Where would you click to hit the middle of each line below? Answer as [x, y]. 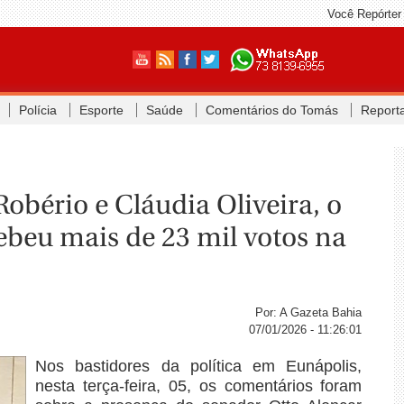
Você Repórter [364, 14]
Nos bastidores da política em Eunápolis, [198, 366]
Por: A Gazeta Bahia [309, 312]
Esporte [101, 110]
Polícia [37, 110]
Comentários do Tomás [271, 110]
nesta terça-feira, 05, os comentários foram [198, 386]
